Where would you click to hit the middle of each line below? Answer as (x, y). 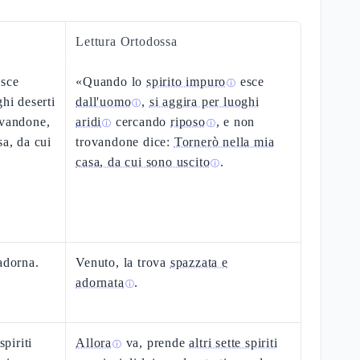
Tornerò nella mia (224, 142)
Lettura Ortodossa (127, 41)
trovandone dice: (125, 142)
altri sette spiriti (233, 343)
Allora (94, 343)
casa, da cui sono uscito (143, 162)
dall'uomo (104, 102)
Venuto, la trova (123, 262)
